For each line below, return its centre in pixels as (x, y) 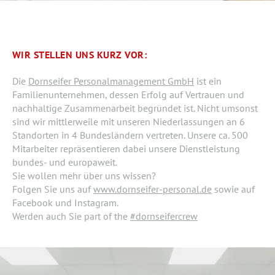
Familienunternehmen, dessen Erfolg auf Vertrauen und (128, 94)
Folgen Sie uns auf (53, 189)
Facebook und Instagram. (65, 202)
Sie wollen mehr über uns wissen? (84, 175)
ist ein (208, 81)
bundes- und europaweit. (65, 162)
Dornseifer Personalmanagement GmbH (111, 81)
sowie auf (233, 189)
